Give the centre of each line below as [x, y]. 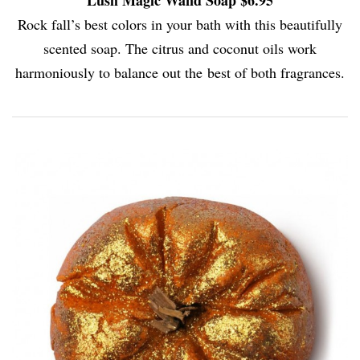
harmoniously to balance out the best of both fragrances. [180, 72]
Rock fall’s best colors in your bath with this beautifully [180, 24]
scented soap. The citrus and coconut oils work [180, 48]
